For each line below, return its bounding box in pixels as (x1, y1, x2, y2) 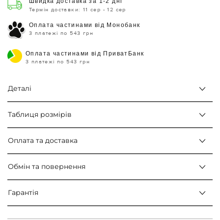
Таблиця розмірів (8, 110, 72, 119)
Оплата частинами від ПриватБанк (26, 50, 144, 57)
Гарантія (8, 188, 38, 197)
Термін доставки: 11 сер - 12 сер (29, 6, 126, 13)
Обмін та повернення (8, 162, 85, 171)
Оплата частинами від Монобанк (29, 22, 140, 29)
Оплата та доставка (8, 136, 78, 145)
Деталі (8, 84, 31, 93)
